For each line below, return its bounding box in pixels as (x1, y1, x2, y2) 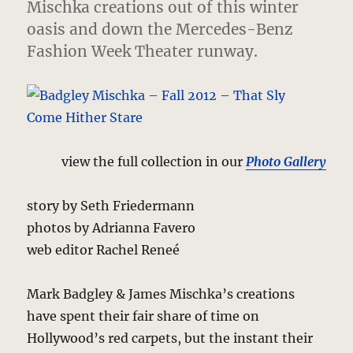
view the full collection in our (61, 153, 246, 169)
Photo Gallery (245, 153, 326, 169)
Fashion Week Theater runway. (27, 41, 258, 61)
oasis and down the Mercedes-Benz (27, 19, 294, 39)
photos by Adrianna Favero (27, 219, 196, 236)
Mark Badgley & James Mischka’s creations (27, 285, 295, 302)
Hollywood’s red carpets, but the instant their (27, 329, 314, 346)
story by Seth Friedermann (27, 197, 195, 214)
